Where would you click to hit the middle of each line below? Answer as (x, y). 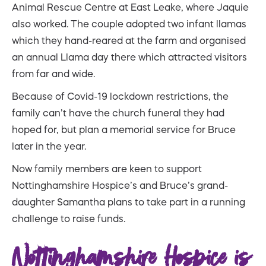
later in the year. (49, 146)
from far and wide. (53, 73)
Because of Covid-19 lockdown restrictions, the (120, 96)
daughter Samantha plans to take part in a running (129, 202)
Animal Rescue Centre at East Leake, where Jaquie (130, 7)
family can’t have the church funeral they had (118, 113)
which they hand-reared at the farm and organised (129, 40)
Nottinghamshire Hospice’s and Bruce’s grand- (120, 185)
